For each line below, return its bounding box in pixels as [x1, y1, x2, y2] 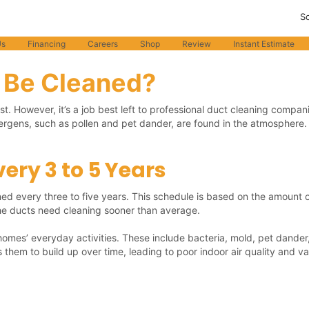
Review [181, 39, 211, 50]
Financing [27, 39, 66, 50]
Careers [87, 39, 118, 50]
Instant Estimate [232, 39, 295, 50]
